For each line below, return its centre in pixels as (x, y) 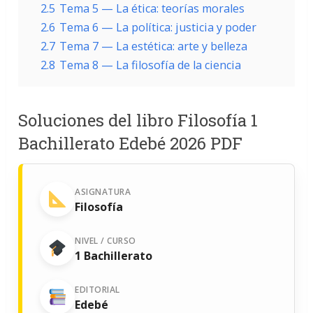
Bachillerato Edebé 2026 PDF (131, 143)
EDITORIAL (97, 289)
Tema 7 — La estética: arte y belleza (154, 46)
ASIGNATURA (103, 191)
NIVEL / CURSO (105, 240)
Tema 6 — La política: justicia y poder (158, 27)
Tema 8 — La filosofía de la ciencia (151, 65)
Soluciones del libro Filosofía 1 (138, 120)
